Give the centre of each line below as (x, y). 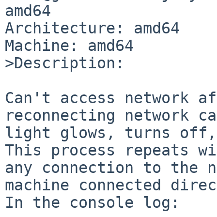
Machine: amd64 (69, 45)
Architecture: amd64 (92, 28)
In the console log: (92, 202)
